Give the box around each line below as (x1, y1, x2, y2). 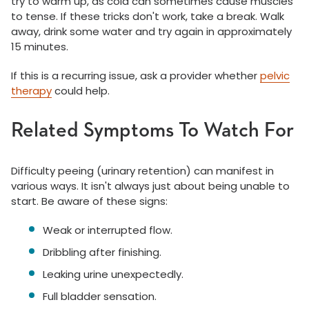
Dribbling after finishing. (43, 245, 161, 260)
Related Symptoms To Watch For (11, 121, 294, 142)
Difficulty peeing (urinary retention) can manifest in (11, 163, 274, 179)
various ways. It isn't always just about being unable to (11, 179, 290, 194)
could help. (52, 83, 110, 99)
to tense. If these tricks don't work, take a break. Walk (11, 9, 284, 24)
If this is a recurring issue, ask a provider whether (11, 68, 260, 83)
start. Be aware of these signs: (11, 194, 168, 209)
